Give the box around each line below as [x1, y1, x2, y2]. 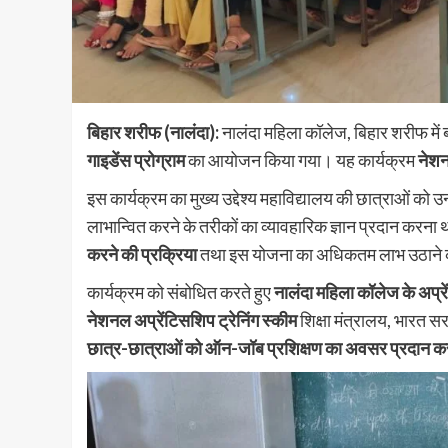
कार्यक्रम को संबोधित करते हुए [87, 281, 274, 304]
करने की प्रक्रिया [87, 243, 197, 266]
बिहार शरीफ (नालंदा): [87, 121, 219, 144]
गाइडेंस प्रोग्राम [87, 149, 185, 172]
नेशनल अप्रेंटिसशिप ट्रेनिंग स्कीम [87, 309, 297, 332]
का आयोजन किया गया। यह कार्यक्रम [185, 149, 418, 172]
